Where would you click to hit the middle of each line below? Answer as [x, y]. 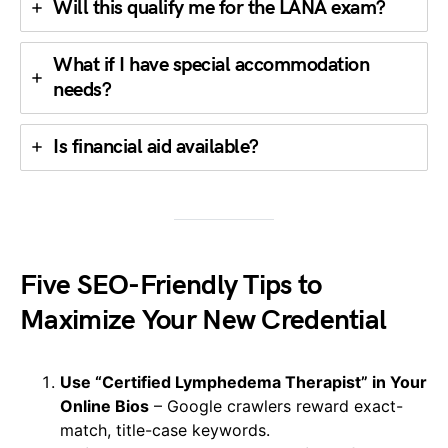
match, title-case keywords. [165, 429]
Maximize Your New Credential [203, 320]
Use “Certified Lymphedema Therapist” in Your [243, 381]
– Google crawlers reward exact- [276, 405]
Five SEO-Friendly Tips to [171, 285]
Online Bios [104, 405]
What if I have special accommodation [211, 64]
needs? [82, 89]
